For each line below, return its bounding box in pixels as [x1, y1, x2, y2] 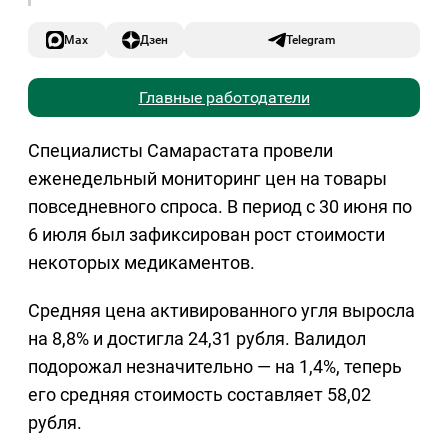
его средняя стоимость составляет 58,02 [28, 384, 371, 406]
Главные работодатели [138, 88, 310, 108]
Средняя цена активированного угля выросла [28, 300, 415, 322]
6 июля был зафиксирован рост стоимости [28, 224, 385, 246]
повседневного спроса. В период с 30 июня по [28, 196, 412, 218]
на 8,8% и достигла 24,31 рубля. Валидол [28, 328, 366, 350]
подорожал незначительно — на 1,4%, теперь [28, 356, 402, 378]
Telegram [286, 32, 336, 48]
